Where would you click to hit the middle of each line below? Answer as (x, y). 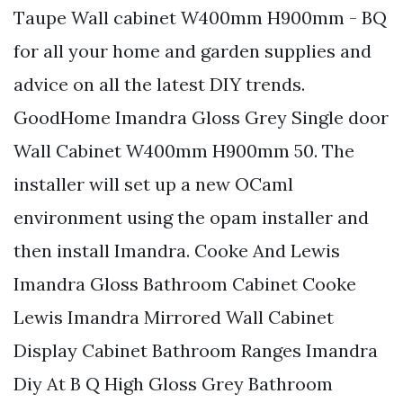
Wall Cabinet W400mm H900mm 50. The (184, 150)
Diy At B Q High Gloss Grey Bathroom (173, 383)
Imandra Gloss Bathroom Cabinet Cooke (185, 283)
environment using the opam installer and (191, 217)
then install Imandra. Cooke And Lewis (177, 250)
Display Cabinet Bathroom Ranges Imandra (196, 350)
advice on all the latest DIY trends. (159, 84)
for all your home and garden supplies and (193, 50)
